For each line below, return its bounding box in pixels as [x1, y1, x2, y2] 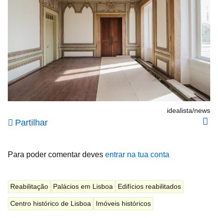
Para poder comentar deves [8, 150, 105, 159]
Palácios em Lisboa [53, 182, 113, 190]
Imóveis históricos [96, 199, 151, 207]
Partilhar [15, 117, 48, 127]
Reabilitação [10, 182, 48, 190]
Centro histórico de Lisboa [10, 199, 91, 207]
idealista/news [167, 106, 210, 114]
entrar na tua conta [105, 150, 169, 159]
